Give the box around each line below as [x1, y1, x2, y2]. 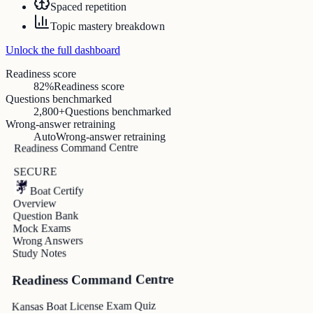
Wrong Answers [12, 234, 83, 247]
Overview [13, 197, 57, 210]
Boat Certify [29, 184, 84, 198]
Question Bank [13, 210, 79, 222]
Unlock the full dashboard [6, 44, 120, 57]
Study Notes [12, 247, 66, 260]
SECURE [13, 166, 57, 178]
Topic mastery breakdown [50, 20, 165, 33]
